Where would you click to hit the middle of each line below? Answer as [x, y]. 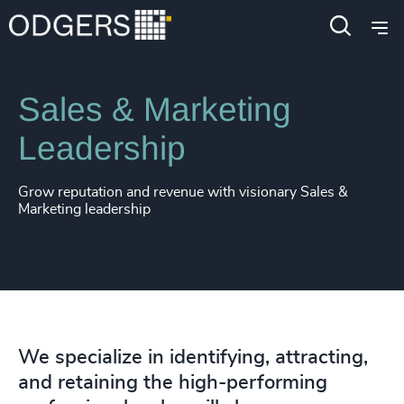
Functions [128, 34]
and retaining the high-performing [173, 382]
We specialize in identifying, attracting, [193, 357]
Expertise [48, 34]
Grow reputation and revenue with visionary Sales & [183, 192]
